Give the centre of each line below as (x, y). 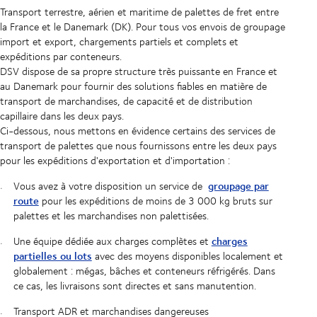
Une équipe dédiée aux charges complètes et (112, 241)
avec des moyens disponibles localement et (187, 256)
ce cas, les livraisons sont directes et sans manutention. (134, 286)
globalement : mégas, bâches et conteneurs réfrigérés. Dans (144, 271)
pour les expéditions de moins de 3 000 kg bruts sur (155, 201)
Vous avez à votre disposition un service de (110, 186)
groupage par (238, 186)
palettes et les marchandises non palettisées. (111, 216)
